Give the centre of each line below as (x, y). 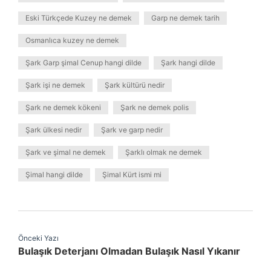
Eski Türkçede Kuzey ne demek (79, 18)
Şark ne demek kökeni (63, 107)
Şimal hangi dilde (54, 175)
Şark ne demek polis (155, 107)
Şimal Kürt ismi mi (132, 175)
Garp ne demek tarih (185, 18)
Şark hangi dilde (188, 63)
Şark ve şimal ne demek (66, 152)
